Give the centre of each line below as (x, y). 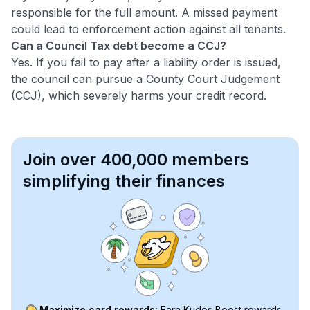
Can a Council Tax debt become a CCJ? (119, 45)
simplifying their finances (124, 181)
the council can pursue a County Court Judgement (145, 79)
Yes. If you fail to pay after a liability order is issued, (146, 62)
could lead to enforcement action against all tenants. (148, 29)
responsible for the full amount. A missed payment (144, 12)
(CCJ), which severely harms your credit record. (139, 95)
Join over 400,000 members (136, 159)
